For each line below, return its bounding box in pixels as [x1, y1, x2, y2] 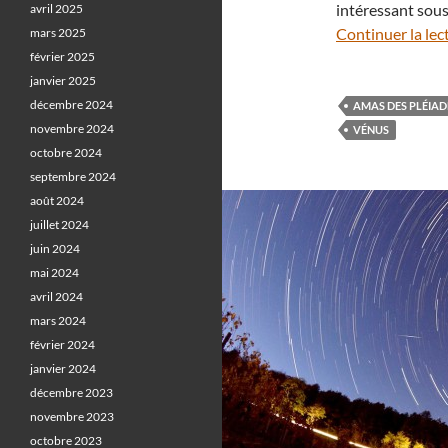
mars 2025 [30, 25, 86, 40]
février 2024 [30, 337, 95, 352]
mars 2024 [30, 313, 86, 328]
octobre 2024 [30, 145, 102, 160]
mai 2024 [30, 265, 79, 280]
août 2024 [30, 193, 84, 208]
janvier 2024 [30, 361, 96, 376]
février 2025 [30, 49, 95, 64]
